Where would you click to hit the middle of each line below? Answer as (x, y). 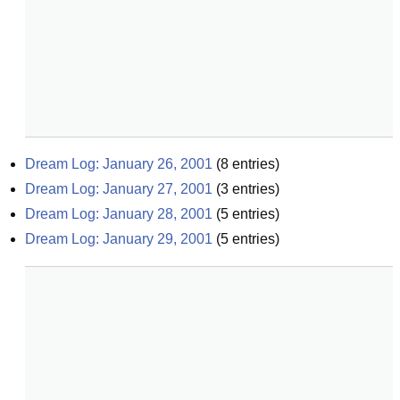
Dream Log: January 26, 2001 (119, 164)
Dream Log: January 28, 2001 (119, 214)
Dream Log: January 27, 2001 (119, 189)
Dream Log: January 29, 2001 (119, 239)
